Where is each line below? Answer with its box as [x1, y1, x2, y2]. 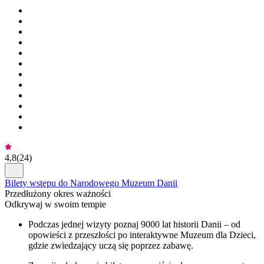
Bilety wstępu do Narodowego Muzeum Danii [5, 177, 177, 188]
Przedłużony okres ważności [5, 188, 111, 199]
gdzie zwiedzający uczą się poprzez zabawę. [28, 240, 193, 250]
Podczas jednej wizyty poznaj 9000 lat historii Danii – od [28, 219, 240, 229]
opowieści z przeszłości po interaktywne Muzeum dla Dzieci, [28, 229, 256, 240]
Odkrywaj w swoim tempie [5, 199, 106, 209]
